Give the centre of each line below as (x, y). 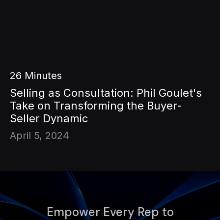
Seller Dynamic (49, 118)
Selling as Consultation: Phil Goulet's (106, 93)
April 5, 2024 (40, 135)
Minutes (42, 75)
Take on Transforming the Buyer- (96, 105)
